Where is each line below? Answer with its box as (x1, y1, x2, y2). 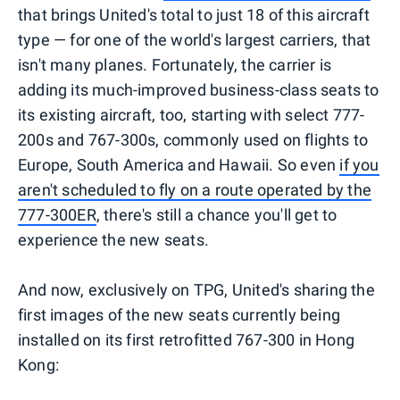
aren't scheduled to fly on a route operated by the (18, 179, 372, 199)
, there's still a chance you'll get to (96, 204, 337, 224)
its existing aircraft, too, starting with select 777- (18, 104, 365, 124)
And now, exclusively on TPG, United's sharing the (18, 279, 375, 299)
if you (339, 154, 379, 174)
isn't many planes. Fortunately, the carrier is (18, 54, 332, 74)
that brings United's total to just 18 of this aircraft (18, 4, 370, 24)
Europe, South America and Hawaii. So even (18, 154, 340, 174)
